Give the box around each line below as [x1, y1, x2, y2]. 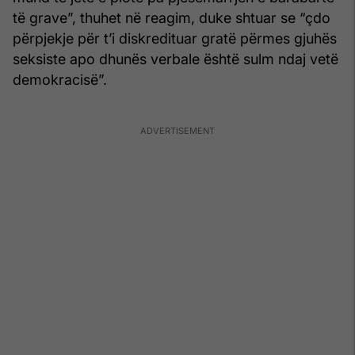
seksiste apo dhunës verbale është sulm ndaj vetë [13, 50, 338, 67]
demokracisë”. [13, 71, 107, 88]
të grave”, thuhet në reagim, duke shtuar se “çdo [13, 9, 330, 26]
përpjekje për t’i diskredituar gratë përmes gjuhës [13, 29, 337, 47]
